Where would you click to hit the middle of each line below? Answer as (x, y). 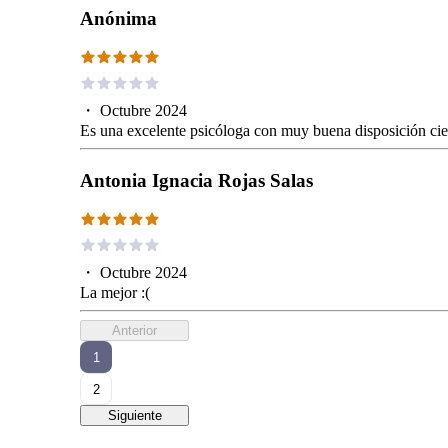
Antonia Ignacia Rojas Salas (196, 181)
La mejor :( (115, 293)
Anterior (134, 331)
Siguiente (134, 416)
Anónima (118, 19)
